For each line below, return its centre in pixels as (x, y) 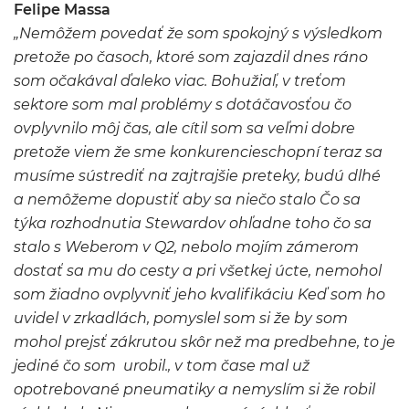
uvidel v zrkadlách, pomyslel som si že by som (181, 318)
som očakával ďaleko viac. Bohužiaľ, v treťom (180, 81)
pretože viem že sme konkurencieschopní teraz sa (198, 152)
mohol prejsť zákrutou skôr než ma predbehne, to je (204, 342)
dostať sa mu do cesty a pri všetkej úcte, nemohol (198, 271)
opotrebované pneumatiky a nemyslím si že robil (194, 389)
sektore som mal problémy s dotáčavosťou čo (183, 105)
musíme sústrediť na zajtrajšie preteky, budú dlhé (197, 176)
